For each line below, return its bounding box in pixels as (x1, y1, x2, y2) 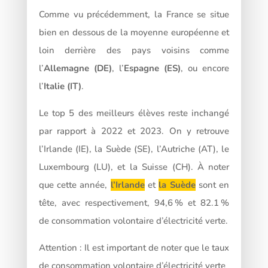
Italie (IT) (43, 80, 81, 93)
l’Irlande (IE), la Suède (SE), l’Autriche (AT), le (38, 143, 230, 156)
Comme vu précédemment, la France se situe (38, 8, 230, 21)
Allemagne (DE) (43, 62, 112, 75)
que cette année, (38, 179, 111, 191)
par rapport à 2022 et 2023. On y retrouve (38, 125, 230, 138)
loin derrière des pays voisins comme (38, 44, 230, 57)
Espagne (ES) (123, 62, 181, 75)
